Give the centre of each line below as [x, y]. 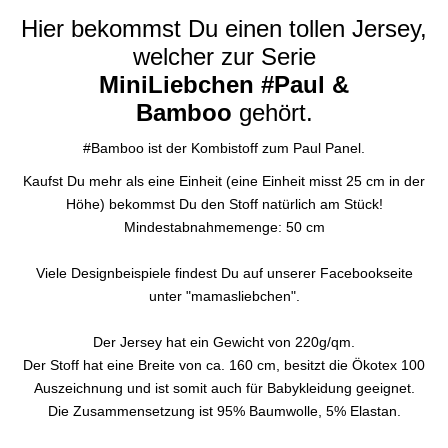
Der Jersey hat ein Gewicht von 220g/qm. [224, 341]
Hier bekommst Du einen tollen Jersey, [224, 28]
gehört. [275, 112]
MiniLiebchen [176, 84]
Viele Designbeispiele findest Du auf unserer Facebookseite [224, 272]
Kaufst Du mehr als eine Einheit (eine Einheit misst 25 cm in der [224, 180]
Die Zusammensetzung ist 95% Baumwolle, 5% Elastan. [224, 410]
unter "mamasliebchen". [224, 295]
